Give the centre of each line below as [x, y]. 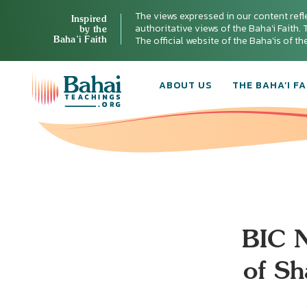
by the [93, 28]
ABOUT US [185, 85]
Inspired [89, 18]
